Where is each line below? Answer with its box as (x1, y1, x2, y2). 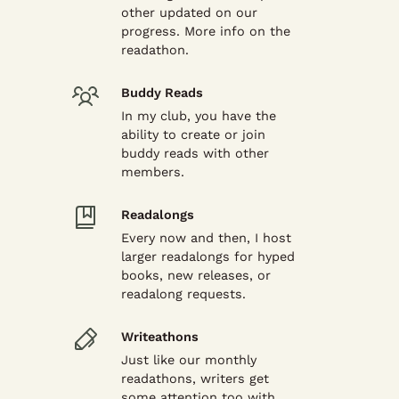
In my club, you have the (121, 108, 276, 124)
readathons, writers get (121, 370, 269, 387)
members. (121, 164, 184, 180)
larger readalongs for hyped (121, 248, 295, 265)
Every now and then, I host (121, 230, 291, 246)
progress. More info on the (121, 23, 290, 39)
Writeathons (121, 329, 199, 345)
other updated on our (121, 4, 257, 20)
